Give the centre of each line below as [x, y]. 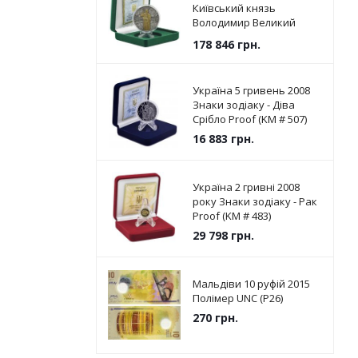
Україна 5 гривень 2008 [251, 90]
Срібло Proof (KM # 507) [249, 119]
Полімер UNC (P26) [237, 298]
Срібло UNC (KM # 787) [246, 37]
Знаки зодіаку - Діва [243, 105]
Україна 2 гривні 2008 [246, 187]
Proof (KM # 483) [231, 216]
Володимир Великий [244, 22]
